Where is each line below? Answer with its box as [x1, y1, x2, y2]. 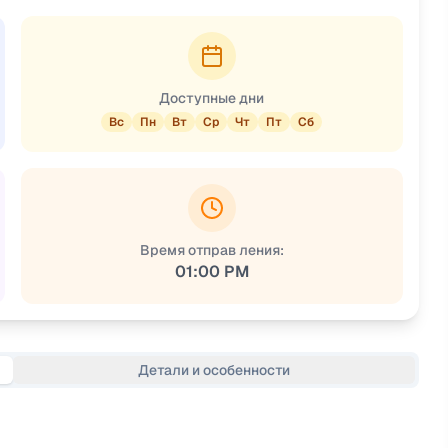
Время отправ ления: [139, 241, 284, 259]
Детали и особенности [137, 361, 290, 379]
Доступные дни [159, 89, 265, 107]
